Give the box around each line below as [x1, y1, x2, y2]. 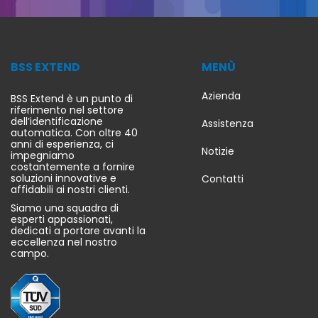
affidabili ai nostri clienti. [11, 182, 130, 197]
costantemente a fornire [11, 159, 135, 174]
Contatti [202, 171, 243, 186]
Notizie [202, 143, 234, 158]
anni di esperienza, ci [11, 136, 114, 151]
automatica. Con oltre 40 [11, 125, 138, 140]
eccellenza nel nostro [11, 234, 117, 249]
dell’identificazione [11, 114, 103, 128]
